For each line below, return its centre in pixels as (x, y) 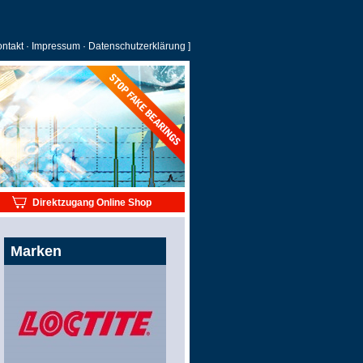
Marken (36, 251)
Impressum (56, 46)
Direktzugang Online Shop (92, 202)
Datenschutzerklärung (137, 46)
